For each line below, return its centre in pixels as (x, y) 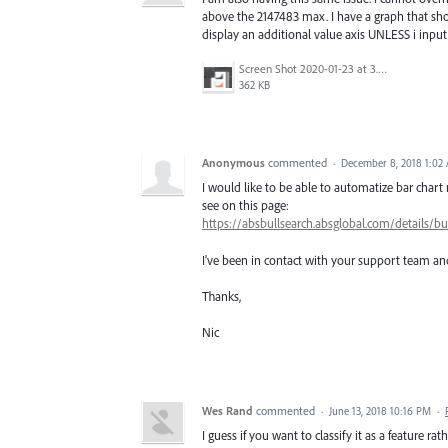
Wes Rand (227, 410)
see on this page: (245, 205)
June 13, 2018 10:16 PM (380, 410)
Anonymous (233, 163)
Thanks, (221, 295)
